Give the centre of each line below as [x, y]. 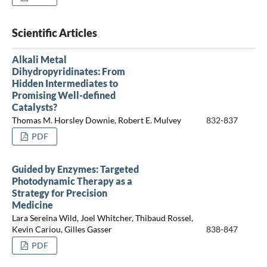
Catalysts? [34, 107]
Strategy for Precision [59, 193]
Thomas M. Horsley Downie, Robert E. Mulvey [96, 120]
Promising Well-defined [63, 95]
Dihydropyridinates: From [68, 71]
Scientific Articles [54, 32]
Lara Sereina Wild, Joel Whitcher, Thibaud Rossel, [102, 218]
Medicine [32, 204]
